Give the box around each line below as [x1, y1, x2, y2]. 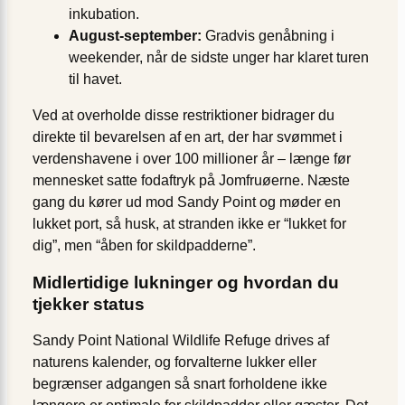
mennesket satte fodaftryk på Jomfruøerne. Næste [33, 173, 350, 189]
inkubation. [69, 6, 139, 23]
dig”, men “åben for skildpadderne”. [33, 238, 256, 254]
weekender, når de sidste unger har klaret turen [69, 50, 369, 66]
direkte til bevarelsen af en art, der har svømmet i [33, 129, 343, 146]
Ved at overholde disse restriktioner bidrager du [33, 108, 334, 124]
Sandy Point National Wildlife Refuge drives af [33, 332, 329, 348]
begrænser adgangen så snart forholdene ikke [33, 375, 327, 391]
